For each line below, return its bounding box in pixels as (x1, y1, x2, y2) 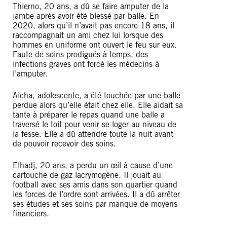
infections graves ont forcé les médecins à (13, 59, 159, 69)
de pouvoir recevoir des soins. (13, 139, 116, 148)
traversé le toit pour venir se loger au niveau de (13, 120, 176, 129)
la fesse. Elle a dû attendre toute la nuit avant (13, 129, 173, 139)
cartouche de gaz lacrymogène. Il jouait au (13, 170, 161, 180)
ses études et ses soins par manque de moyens (13, 199, 177, 209)
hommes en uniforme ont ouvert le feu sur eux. (13, 40, 177, 50)
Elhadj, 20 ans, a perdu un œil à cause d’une (13, 161, 173, 170)
